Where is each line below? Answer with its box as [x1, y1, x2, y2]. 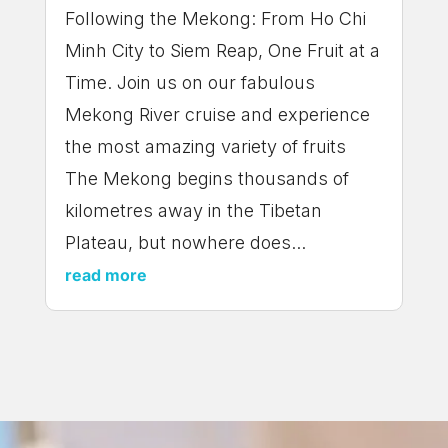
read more [64, 265, 147, 286]
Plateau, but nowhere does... [64, 232, 306, 254]
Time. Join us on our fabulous [64, 72, 315, 94]
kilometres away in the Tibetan [64, 200, 322, 222]
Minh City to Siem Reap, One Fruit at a [64, 40, 380, 62]
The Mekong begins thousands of [64, 168, 349, 190]
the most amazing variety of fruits [64, 136, 356, 158]
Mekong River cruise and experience [64, 104, 370, 126]
